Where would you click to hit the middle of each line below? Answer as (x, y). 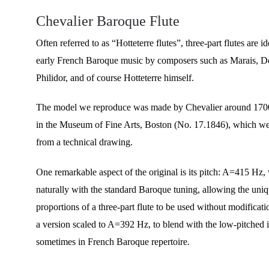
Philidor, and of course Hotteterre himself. (115, 78)
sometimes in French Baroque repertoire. (113, 242)
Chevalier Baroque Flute (108, 21)
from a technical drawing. (84, 142)
